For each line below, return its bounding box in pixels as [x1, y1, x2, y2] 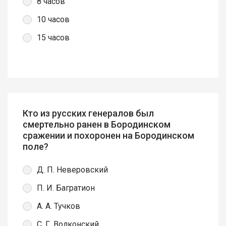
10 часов [37, 15, 70, 25]
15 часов [37, 33, 70, 43]
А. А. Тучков [37, 201, 80, 211]
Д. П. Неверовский [37, 164, 108, 175]
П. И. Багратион [37, 183, 95, 193]
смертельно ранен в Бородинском [23, 119, 171, 130]
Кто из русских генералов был [23, 108, 154, 119]
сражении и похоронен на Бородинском [23, 130, 194, 141]
